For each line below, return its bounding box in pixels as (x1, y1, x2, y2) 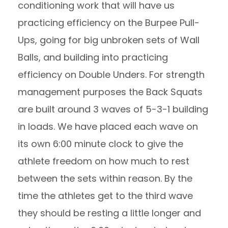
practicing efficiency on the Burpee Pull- (18, 16, 199, 29)
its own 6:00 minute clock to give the (18, 137, 183, 150)
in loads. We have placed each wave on (18, 120, 198, 133)
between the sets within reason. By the (18, 172, 192, 185)
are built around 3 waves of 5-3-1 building (18, 103, 208, 116)
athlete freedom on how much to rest (18, 155, 189, 167)
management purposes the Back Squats (18, 85, 203, 98)
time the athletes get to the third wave (18, 189, 193, 202)
